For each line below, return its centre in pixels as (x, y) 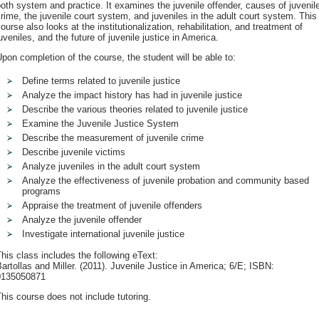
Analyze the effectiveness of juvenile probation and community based (166, 181)
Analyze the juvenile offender (82, 220)
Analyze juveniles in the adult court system (111, 166)
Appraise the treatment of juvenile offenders (112, 205)
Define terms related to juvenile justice (101, 81)
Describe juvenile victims (74, 152)
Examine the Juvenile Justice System (100, 124)
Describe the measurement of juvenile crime (113, 138)
